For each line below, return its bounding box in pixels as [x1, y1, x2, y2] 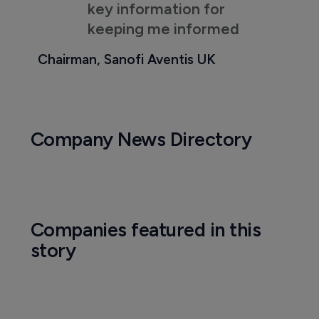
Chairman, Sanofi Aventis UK [37, 51, 216, 68]
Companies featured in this [30, 217, 261, 241]
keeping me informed [87, 19, 239, 38]
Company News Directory [30, 127, 252, 151]
